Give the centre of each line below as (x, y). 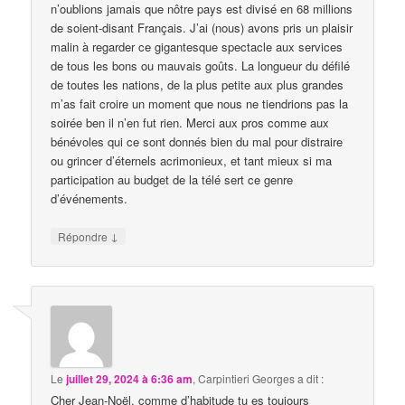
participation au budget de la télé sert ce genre (172, 180)
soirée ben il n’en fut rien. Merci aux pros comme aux (190, 123)
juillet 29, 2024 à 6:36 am (130, 378)
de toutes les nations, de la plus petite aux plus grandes (198, 85)
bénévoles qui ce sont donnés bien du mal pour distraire (197, 142)
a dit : (311, 378)
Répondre (85, 237)
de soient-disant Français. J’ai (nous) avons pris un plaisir (202, 28)
